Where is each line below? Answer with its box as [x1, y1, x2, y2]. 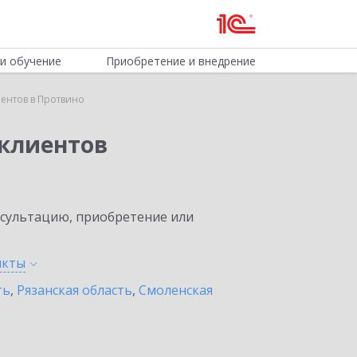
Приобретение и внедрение [105, 53, 256, 69]
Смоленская [139, 281, 213, 299]
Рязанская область [17, 281, 132, 299]
